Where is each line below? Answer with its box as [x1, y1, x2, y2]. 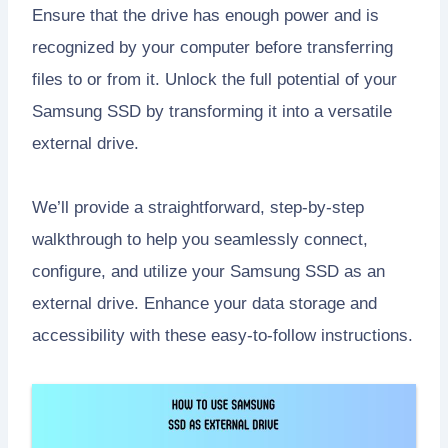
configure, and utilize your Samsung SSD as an [32, 261, 385, 281]
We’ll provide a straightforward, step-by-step [32, 197, 364, 217]
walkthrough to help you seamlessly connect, [32, 229, 368, 249]
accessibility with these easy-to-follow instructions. [32, 325, 413, 345]
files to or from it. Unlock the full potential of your [32, 69, 397, 89]
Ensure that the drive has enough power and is [32, 5, 379, 25]
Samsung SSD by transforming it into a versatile [32, 101, 392, 121]
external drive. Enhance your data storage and [32, 293, 377, 313]
